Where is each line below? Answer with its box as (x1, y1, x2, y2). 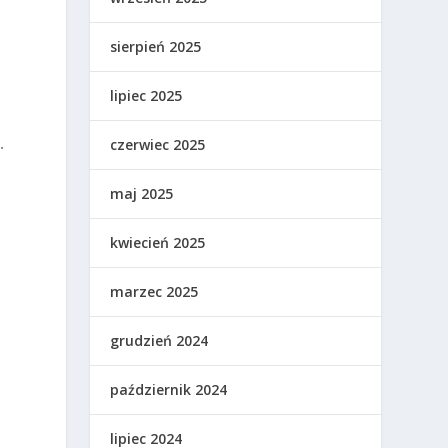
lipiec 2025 (110, 85, 183, 105)
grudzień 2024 (110, 330, 209, 350)
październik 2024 (110, 379, 228, 399)
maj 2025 (110, 183, 174, 203)
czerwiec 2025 (110, 134, 206, 154)
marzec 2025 (110, 281, 199, 301)
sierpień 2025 (110, 36, 202, 56)
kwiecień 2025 (110, 232, 206, 252)
